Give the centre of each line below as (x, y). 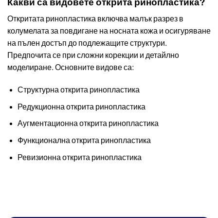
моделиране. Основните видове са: (71, 68)
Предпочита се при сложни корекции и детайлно (93, 55)
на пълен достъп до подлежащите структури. (87, 43)
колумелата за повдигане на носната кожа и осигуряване (109, 31)
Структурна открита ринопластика (78, 90)
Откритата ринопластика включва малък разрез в (95, 19)
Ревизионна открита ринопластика (79, 157)
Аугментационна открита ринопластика (88, 124)
